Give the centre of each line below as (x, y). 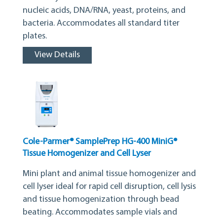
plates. (35, 37)
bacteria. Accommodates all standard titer (101, 24)
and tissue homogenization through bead (101, 200)
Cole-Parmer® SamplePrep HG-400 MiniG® (100, 142)
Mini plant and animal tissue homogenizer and (109, 174)
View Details (57, 55)
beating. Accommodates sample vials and (100, 213)
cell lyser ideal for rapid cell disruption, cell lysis (109, 187)
